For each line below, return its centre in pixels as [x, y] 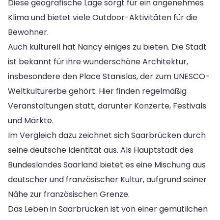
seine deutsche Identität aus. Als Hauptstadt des [101, 150]
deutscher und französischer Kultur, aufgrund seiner [107, 179]
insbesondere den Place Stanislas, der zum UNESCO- [109, 76]
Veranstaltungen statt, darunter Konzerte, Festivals [107, 106]
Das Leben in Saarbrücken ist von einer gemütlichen [108, 209]
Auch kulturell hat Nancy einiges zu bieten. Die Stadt [107, 47]
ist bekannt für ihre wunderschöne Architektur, [98, 61]
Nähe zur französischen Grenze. [69, 194]
